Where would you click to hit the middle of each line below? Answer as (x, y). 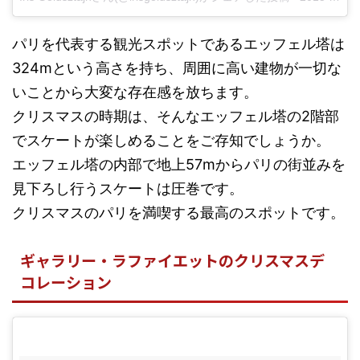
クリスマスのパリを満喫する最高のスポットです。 (178, 212)
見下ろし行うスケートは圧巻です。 (128, 188)
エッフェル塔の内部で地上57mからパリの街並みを (179, 164)
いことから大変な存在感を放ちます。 (135, 92)
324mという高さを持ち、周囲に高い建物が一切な (177, 67)
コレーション (66, 281)
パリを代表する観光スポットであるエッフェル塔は (178, 43)
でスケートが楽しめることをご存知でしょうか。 (171, 140)
